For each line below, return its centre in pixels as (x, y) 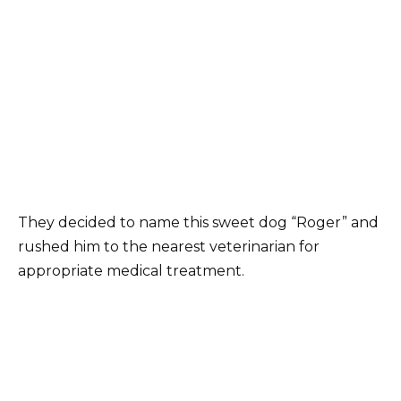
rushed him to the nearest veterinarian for (169, 247)
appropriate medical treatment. (131, 271)
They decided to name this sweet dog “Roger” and (198, 223)
